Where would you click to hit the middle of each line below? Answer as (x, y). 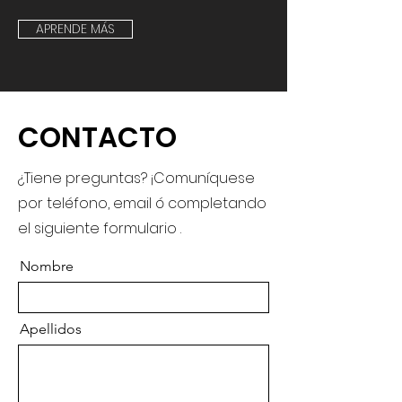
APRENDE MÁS (75, 29)
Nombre (47, 266)
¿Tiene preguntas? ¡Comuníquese (136, 178)
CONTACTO (97, 137)
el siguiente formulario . (100, 228)
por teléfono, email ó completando (142, 203)
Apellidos (51, 329)
